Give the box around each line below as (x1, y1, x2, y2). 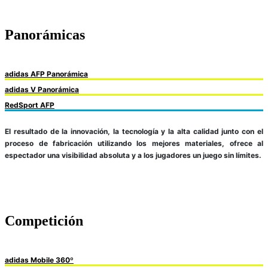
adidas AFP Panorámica (5, 69, 88, 79)
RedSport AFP (5, 100, 54, 110)
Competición (5, 213, 83, 229)
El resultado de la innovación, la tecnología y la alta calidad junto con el (5, 127, 263, 136)
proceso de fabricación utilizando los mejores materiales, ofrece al (5, 139, 263, 148)
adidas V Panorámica (5, 85, 79, 95)
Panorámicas (5, 27, 85, 43)
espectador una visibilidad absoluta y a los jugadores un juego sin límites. (5, 151, 261, 160)
